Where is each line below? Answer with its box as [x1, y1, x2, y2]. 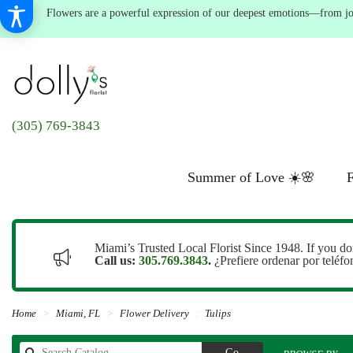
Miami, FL [56, 308, 102, 320]
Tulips [205, 308, 231, 320]
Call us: [95, 254, 136, 268]
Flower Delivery [120, 308, 189, 320]
